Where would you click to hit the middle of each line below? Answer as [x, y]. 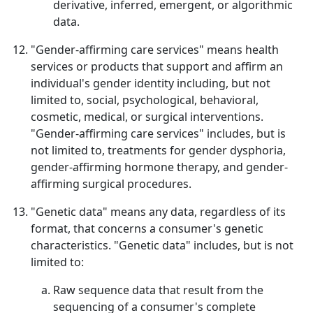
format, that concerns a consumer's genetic [147, 228]
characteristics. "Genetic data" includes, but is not [162, 245]
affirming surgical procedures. [111, 184]
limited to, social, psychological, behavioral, [145, 100]
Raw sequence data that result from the [158, 290]
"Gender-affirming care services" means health [155, 50]
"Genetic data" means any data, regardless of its [158, 212]
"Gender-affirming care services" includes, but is [158, 133]
